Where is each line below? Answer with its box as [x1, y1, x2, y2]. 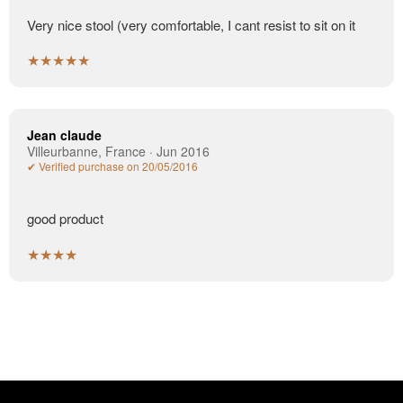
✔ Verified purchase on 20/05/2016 [27, 158, 198, 175]
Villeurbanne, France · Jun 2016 [27, 142, 210, 161]
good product [27, 209, 103, 228]
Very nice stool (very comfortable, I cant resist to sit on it [27, 14, 355, 34]
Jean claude [27, 126, 102, 145]
